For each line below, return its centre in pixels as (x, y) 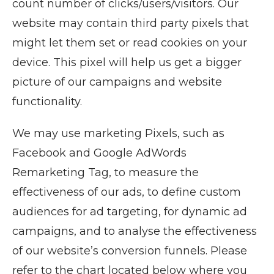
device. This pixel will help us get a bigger (127, 62)
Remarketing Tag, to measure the (106, 172)
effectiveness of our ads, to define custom (127, 192)
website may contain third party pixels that (131, 23)
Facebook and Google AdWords (99, 153)
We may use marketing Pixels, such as (118, 133)
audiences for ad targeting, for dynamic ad (130, 212)
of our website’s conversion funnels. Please (130, 251)
